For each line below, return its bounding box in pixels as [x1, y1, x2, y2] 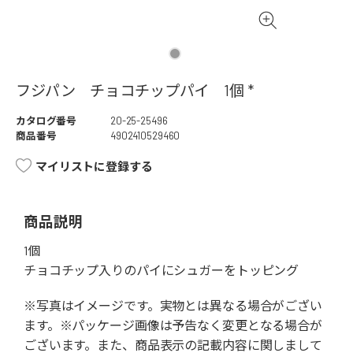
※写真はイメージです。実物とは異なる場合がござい [24, 298, 322, 314]
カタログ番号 [16, 114, 77, 128]
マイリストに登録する [35, 159, 153, 174]
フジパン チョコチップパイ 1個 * [16, 81, 254, 100]
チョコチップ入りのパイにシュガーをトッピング [24, 262, 299, 278]
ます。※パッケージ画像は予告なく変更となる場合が [24, 318, 322, 333]
